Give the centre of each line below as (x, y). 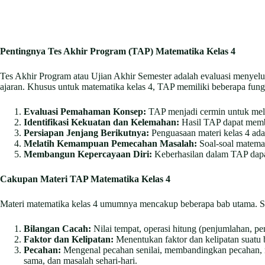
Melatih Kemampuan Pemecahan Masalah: (110, 144)
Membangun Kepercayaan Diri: (88, 154)
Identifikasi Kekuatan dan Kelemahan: (101, 122)
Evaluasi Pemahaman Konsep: (85, 112)
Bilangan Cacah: (57, 229)
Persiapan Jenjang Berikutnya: (86, 133)
